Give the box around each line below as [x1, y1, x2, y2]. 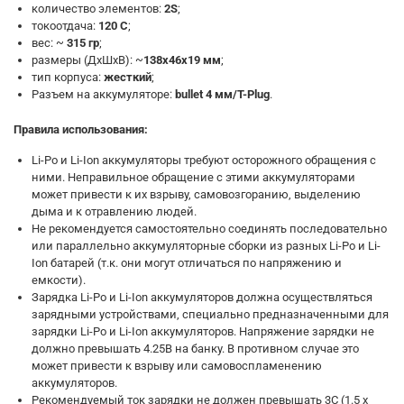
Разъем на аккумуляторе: [32, 87, 175, 101]
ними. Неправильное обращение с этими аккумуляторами [32, 170, 355, 184]
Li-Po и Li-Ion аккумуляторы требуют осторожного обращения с [32, 153, 376, 167]
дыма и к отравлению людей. [32, 205, 197, 218]
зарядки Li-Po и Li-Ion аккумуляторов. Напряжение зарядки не [32, 325, 374, 338]
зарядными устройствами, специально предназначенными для [32, 308, 389, 321]
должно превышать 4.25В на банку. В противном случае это [32, 342, 359, 355]
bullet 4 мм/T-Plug [175, 87, 270, 101]
